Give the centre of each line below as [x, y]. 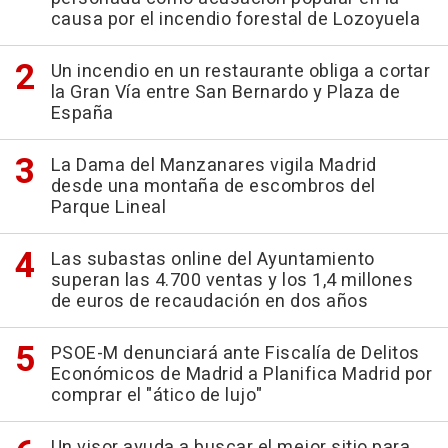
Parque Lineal [108, 207]
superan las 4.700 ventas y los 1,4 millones [231, 280]
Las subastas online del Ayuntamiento [212, 259]
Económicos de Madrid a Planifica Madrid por [241, 374]
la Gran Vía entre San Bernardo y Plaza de [225, 92]
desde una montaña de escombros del [213, 186]
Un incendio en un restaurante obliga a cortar [240, 71]
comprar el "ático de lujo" [156, 395]
